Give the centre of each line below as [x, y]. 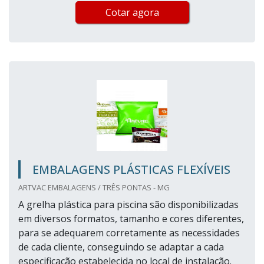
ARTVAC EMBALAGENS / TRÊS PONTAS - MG [94, 188]
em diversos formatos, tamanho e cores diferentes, [131, 219]
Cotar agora [132, 13]
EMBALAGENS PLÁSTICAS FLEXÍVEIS [131, 170]
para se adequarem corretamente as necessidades [129, 233]
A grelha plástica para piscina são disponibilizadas [128, 205]
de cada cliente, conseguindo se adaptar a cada [121, 247]
